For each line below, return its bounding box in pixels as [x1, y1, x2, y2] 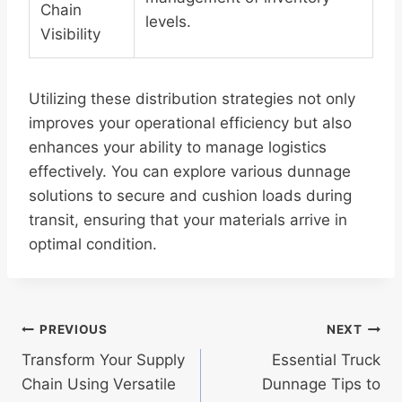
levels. [145, 13, 191, 31]
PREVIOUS [39, 321, 108, 336]
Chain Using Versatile [22, 375, 176, 394]
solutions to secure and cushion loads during [29, 187, 352, 205]
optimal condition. [29, 235, 157, 254]
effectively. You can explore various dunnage [29, 162, 351, 181]
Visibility [40, 25, 100, 44]
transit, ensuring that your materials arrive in [29, 211, 347, 230]
